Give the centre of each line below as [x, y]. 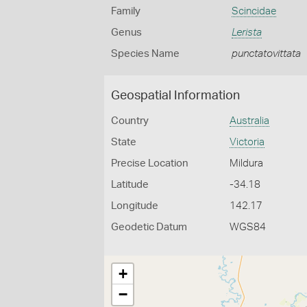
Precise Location [150, 163]
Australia [250, 121]
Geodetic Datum [149, 227]
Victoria [247, 142]
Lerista [246, 33]
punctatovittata [266, 54]
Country [130, 121]
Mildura [247, 163]
